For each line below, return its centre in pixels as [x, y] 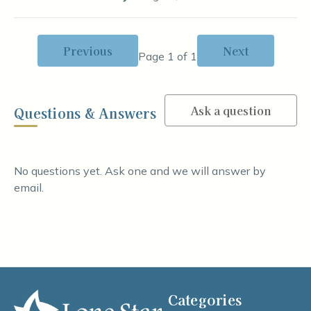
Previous [87, 51]
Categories [204, 300]
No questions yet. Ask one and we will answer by [140, 171]
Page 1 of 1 [167, 56]
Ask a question [231, 110]
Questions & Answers [85, 113]
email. [29, 187]
